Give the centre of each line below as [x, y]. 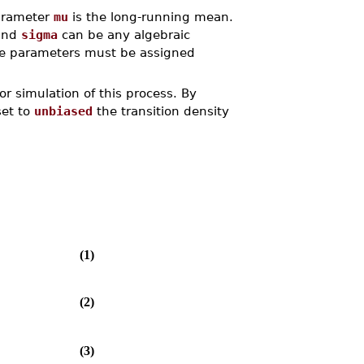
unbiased [63, 111]
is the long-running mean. [150, 17]
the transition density [160, 111]
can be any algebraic [123, 35]
